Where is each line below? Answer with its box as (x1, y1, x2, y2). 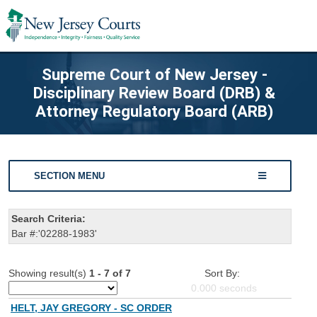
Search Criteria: (11, 213, 86, 225)
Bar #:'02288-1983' (11, 228, 97, 240)
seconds (217, 282, 257, 294)
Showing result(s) (8, 267, 89, 279)
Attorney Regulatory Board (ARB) (35, 101, 273, 120)
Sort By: (204, 267, 240, 279)
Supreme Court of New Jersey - (41, 64, 267, 83)
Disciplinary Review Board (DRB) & (33, 83, 275, 102)
